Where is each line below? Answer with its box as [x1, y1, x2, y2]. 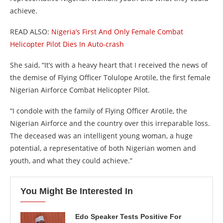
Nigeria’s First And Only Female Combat [51, 27, 183, 36]
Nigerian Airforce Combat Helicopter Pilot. [10, 85, 150, 95]
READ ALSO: [10, 27, 51, 36]
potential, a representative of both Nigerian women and [10, 143, 196, 153]
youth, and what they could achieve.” [10, 156, 132, 165]
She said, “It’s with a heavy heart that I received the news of [10, 60, 208, 70]
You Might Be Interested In [20, 186, 133, 196]
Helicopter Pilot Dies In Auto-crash [10, 39, 124, 49]
